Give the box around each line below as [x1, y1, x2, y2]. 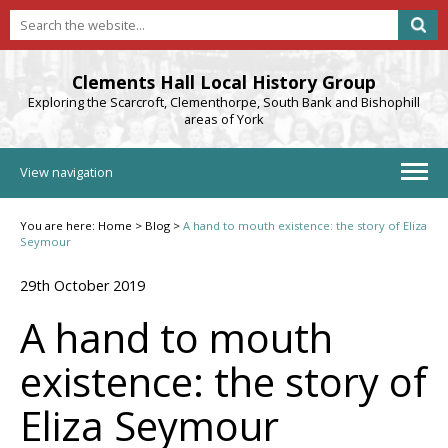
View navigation [20, 163, 113, 181]
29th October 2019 [20, 276, 145, 295]
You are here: [20, 218, 98, 233]
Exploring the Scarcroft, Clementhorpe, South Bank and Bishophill [28, 93, 420, 111]
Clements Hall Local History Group [72, 70, 376, 94]
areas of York [184, 110, 264, 128]
